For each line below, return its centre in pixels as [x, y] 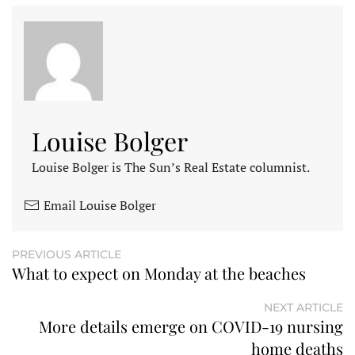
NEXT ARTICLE [303, 307]
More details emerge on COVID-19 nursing [191, 326]
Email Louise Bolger [100, 205]
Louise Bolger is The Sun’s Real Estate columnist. [171, 167]
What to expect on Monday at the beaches [159, 273]
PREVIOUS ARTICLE [67, 254]
